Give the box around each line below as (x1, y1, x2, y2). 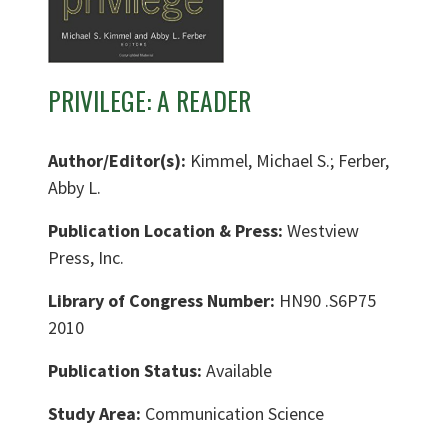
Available (206, 359, 272, 383)
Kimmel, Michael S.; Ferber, (190, 149, 389, 173)
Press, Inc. (48, 246, 124, 270)
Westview (287, 219, 359, 243)
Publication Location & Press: (48, 219, 287, 243)
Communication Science (145, 402, 324, 426)
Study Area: (48, 402, 145, 426)
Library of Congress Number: (48, 289, 279, 313)
